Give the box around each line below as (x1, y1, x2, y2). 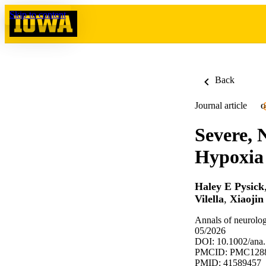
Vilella (195, 193, 224, 205)
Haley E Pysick (195, 180, 264, 193)
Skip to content (9, 9, 66, 20)
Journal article (195, 100, 247, 110)
